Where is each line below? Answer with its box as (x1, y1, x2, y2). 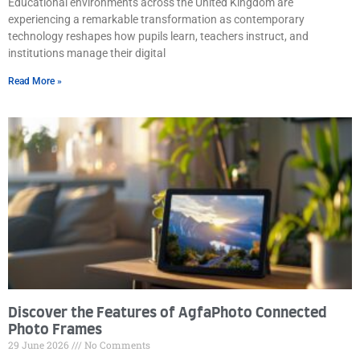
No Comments (82, 337, 150, 351)
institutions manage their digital (8, 46, 166, 59)
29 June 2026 (8, 337, 72, 351)
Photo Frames (8, 322, 102, 337)
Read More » (8, 75, 62, 87)
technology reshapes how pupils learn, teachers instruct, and (8, 29, 309, 43)
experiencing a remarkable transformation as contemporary (8, 12, 305, 26)
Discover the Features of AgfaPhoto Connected (8, 305, 327, 321)
